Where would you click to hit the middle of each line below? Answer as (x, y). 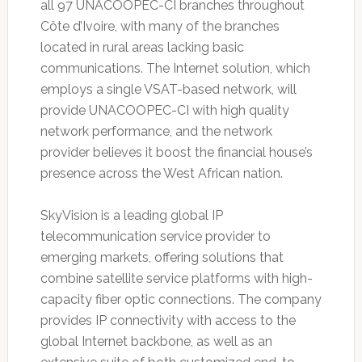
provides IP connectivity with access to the (168, 320)
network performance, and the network (156, 131)
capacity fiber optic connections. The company (181, 299)
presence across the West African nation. (161, 173)
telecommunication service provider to (155, 236)
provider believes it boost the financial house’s (176, 152)
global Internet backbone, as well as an (156, 341)
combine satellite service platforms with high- (176, 278)
